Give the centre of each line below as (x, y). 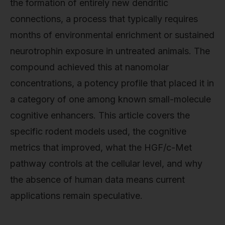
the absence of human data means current (97, 179)
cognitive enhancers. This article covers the (100, 115)
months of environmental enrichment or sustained (112, 35)
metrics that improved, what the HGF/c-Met (101, 147)
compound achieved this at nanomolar (89, 67)
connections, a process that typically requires (104, 19)
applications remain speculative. (76, 195)
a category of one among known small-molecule (110, 99)
